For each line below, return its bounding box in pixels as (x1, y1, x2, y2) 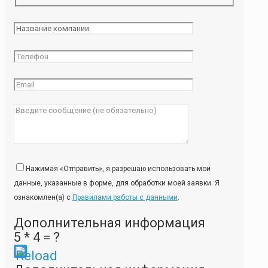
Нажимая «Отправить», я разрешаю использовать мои (26, 165, 211, 173)
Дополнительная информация (14, 215, 205, 231)
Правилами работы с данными (72, 193, 178, 202)
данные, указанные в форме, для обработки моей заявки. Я (14, 179, 220, 188)
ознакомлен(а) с (14, 193, 72, 202)
